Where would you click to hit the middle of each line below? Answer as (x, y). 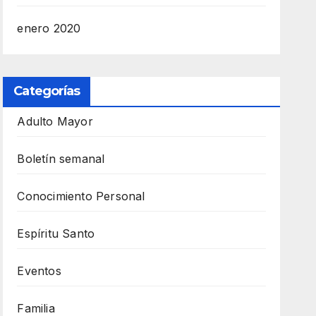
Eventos (39, 271)
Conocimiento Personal (81, 196)
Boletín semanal (61, 158)
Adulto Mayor (55, 121)
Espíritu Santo (56, 233)
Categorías (47, 91)
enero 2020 (49, 28)
